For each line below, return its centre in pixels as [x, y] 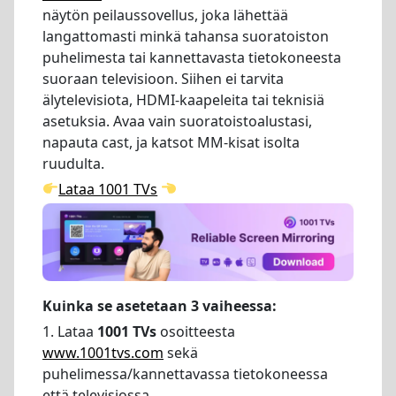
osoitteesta [196, 332]
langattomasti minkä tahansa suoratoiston [186, 36]
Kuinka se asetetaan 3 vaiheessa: [160, 306]
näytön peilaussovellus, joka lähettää [165, 15]
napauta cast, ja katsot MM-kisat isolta [171, 142]
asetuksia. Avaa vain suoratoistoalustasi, [177, 121]
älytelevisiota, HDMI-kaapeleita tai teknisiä [183, 99]
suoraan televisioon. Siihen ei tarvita [163, 78]
